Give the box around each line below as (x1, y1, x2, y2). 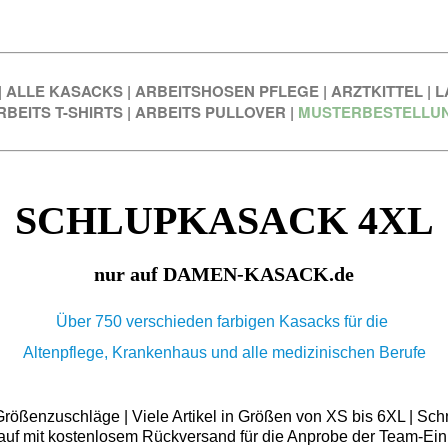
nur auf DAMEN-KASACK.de (94, 262, 354, 285)
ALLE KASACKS (5, 80, 123, 103)
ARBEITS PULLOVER (134, 101, 286, 124)
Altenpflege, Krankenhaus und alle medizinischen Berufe (22, 344, 426, 362)
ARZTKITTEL (330, 80, 423, 103)
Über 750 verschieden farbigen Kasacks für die (56, 313, 392, 331)
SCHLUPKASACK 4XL (14, 197, 434, 243)
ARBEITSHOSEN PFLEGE (134, 80, 319, 103)
